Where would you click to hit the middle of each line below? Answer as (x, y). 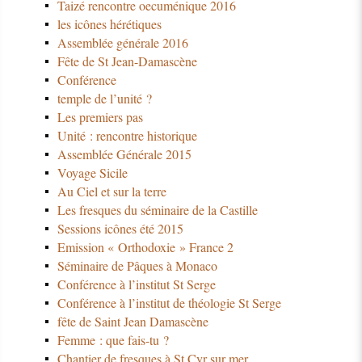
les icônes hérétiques (109, 23)
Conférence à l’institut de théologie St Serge (169, 302)
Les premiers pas (100, 116)
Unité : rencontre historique (127, 135)
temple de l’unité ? (104, 98)
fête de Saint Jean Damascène (133, 321)
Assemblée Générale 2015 (124, 154)
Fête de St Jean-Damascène (127, 61)
